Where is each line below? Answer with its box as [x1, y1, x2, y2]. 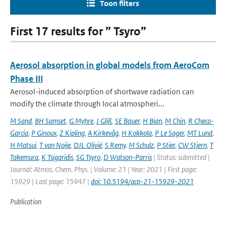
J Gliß [96, 116, 112, 126]
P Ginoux [31, 128, 56, 138]
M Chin [165, 116, 185, 126]
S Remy [105, 140, 126, 150]
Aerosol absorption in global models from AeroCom [10, 60, 209, 71]
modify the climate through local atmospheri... [10, 99, 164, 108]
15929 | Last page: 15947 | [10, 177, 91, 186]
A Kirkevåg [88, 128, 119, 138]
